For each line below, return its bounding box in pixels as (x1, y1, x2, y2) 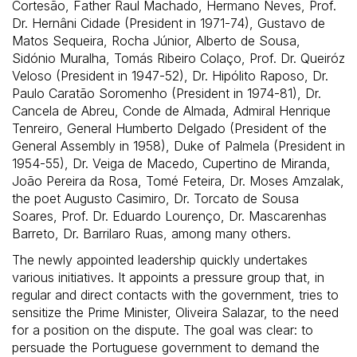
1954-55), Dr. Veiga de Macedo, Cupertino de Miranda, (12, 155, 331, 172)
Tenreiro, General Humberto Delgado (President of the (12, 120, 327, 137)
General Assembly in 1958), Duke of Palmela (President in (12, 138, 345, 155)
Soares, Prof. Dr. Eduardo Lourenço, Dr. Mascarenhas (12, 208, 327, 225)
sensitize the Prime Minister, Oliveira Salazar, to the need (12, 304, 339, 321)
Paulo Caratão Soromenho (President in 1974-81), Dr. (12, 85, 321, 102)
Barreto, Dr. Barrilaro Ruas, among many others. (12, 226, 291, 242)
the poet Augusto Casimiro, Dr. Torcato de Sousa (12, 190, 299, 207)
